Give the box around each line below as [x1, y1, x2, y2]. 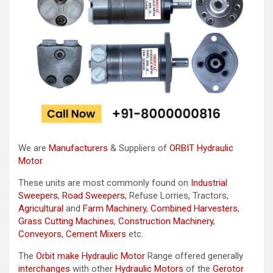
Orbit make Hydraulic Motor [36, 250, 145, 261]
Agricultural [18, 202, 63, 214]
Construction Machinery [118, 215, 213, 227]
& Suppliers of [108, 142, 169, 154]
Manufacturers [49, 142, 108, 154]
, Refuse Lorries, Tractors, [125, 190, 229, 201]
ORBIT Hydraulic [169, 142, 233, 154]
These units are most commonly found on [18, 177, 191, 188]
